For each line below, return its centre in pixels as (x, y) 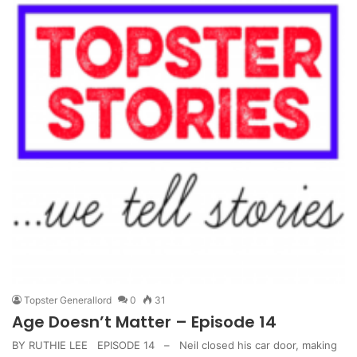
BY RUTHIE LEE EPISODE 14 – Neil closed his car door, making (175, 345)
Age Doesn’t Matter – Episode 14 (144, 322)
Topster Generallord (68, 300)
